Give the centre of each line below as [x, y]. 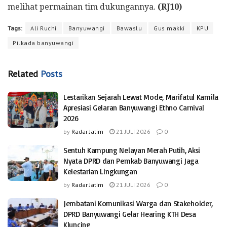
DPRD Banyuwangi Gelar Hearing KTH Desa [130, 214]
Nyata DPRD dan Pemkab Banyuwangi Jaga [131, 161]
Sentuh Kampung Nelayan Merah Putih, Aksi [132, 150]
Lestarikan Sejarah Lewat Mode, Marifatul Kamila [141, 97]
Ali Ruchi [44, 28]
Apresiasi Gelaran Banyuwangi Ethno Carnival [134, 107]
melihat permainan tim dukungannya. [83, 7]
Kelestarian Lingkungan [100, 171]
